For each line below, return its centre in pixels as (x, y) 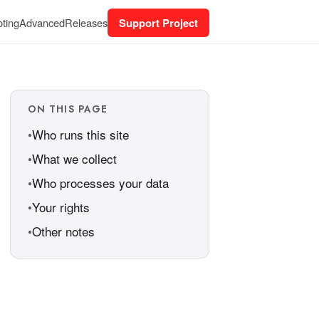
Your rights (61, 207)
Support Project (158, 22)
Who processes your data (100, 183)
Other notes (63, 231)
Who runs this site (80, 134)
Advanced (42, 22)
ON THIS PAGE (68, 109)
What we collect (74, 158)
